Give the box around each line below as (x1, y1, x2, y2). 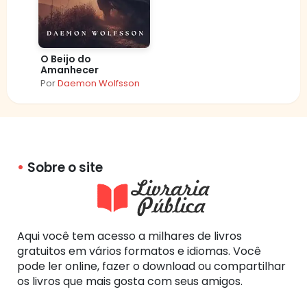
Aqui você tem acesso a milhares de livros (17, 228, 242, 244)
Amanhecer (40, 62, 99, 77)
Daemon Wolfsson (58, 76, 140, 90)
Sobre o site (27, 158, 103, 177)
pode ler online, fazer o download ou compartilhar (17, 258, 286, 274)
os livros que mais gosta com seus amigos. (17, 273, 243, 289)
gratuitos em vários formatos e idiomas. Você (17, 243, 261, 259)
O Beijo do (40, 51, 91, 66)
